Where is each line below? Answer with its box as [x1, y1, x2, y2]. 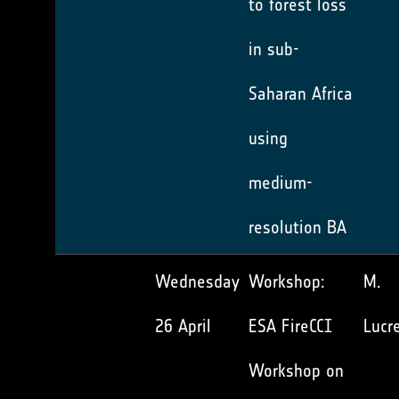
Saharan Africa [248, 83, 353, 104]
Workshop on [248, 360, 344, 381]
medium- [248, 172, 313, 193]
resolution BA [248, 216, 346, 238]
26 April [155, 315, 211, 337]
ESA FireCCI [248, 315, 332, 337]
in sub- [248, 38, 299, 60]
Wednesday [155, 271, 240, 292]
